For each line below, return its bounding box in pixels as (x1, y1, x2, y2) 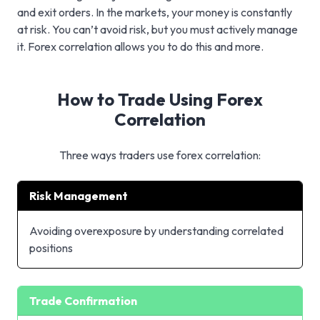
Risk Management (29, 188, 128, 203)
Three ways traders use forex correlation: (59, 147, 261, 162)
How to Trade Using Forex (57, 88, 263, 110)
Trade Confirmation (29, 293, 137, 308)
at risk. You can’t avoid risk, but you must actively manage (17, 21, 298, 36)
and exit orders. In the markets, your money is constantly (17, 4, 292, 19)
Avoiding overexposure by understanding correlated (29, 223, 284, 238)
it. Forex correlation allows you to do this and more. (17, 39, 264, 54)
